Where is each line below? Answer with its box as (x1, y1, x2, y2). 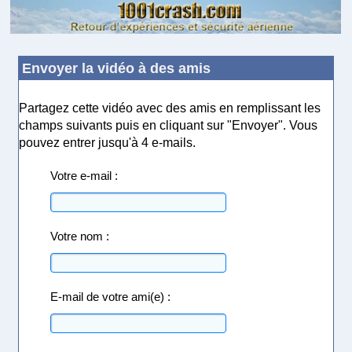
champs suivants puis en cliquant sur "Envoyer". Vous (19, 118, 318, 132)
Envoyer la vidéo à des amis (22, 60, 211, 76)
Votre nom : (50, 229, 110, 243)
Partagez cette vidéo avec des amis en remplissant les (19, 101, 321, 115)
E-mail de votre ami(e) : (50, 289, 171, 303)
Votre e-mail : (50, 168, 119, 182)
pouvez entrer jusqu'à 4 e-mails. (19, 135, 196, 149)
